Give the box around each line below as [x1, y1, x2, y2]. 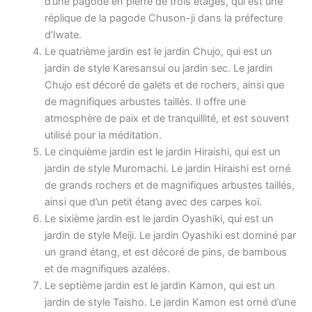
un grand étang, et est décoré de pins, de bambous [44, 245, 287, 258]
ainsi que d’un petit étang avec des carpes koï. [44, 195, 262, 208]
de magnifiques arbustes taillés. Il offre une [44, 95, 246, 108]
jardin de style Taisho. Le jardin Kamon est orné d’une [44, 295, 296, 309]
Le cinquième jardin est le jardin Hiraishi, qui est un [44, 145, 281, 158]
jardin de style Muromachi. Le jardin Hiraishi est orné [44, 162, 290, 175]
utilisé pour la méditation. [44, 128, 162, 141]
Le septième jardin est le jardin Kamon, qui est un [44, 279, 275, 292]
